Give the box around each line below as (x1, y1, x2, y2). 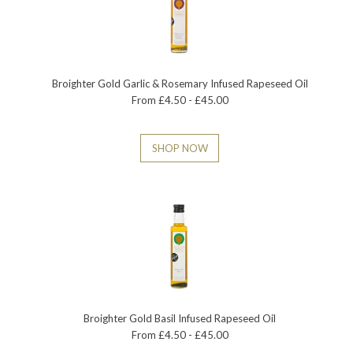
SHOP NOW (151, 142, 208, 154)
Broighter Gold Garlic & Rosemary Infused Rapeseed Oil (51, 77, 308, 90)
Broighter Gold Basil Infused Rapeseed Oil (84, 312, 277, 325)
